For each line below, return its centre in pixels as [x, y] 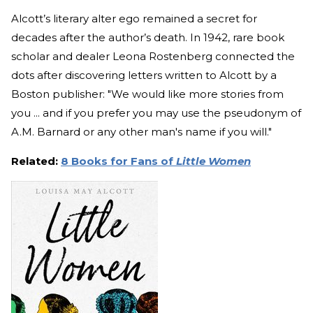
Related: [36, 161]
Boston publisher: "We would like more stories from [147, 94]
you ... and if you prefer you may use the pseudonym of [156, 113]
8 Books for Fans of [118, 161]
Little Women [213, 161]
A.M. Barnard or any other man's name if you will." [141, 132]
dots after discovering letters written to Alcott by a [144, 75]
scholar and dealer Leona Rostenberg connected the [153, 57]
